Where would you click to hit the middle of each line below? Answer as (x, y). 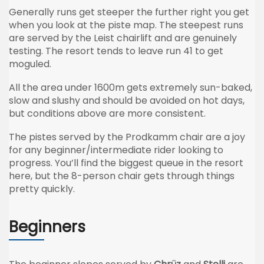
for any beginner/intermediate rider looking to (116, 150)
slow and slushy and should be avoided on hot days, (127, 100)
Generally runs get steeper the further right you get (129, 12)
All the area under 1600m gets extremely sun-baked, (131, 87)
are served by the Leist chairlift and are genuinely (123, 38)
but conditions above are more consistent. (107, 113)
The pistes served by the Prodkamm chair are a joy (127, 137)
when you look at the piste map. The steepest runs (126, 25)
